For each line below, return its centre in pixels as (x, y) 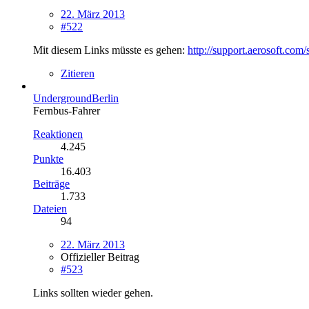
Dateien (50, 208)
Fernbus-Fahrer (67, 110)
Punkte (48, 159)
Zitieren (78, 73)
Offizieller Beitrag (100, 257)
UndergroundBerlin (76, 98)
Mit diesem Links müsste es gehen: (110, 50)
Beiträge (51, 183)
